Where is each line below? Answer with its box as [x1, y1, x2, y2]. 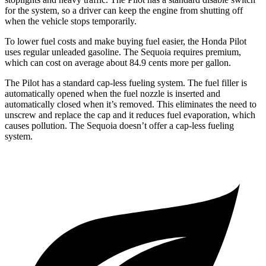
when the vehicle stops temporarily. [5, 16, 137, 27]
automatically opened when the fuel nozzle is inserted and [5, 88, 220, 99]
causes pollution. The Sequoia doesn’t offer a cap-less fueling [5, 121, 234, 131]
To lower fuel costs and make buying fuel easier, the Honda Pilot [5, 36, 246, 47]
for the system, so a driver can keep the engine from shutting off [5, 5, 243, 16]
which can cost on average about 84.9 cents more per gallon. [5, 58, 231, 68]
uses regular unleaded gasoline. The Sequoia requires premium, [5, 47, 241, 58]
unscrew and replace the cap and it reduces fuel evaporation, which [5, 110, 255, 121]
